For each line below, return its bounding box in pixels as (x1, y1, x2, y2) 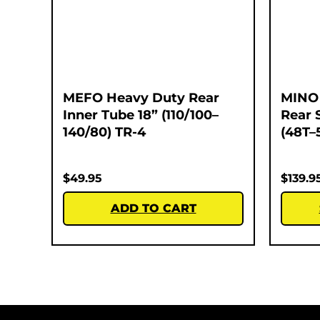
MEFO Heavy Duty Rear (63, 89, 219, 106)
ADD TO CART (110, 201, 196, 215)
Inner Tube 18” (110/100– (63, 106, 219, 123)
